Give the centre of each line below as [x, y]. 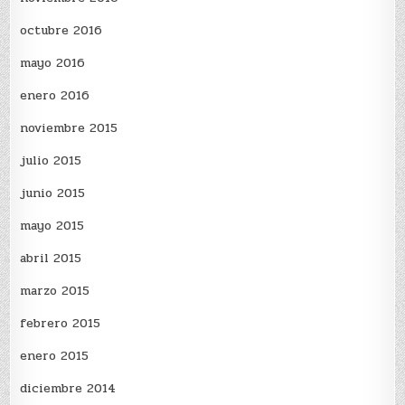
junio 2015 [53, 193]
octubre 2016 [61, 31]
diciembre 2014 [68, 389]
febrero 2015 [61, 324]
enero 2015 [55, 356]
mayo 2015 [52, 226]
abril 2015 [51, 259]
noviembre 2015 [69, 128]
